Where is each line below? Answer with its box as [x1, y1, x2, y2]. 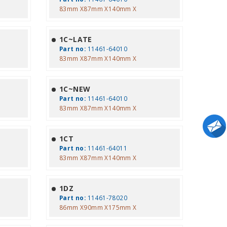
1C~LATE [59, 34, 92, 44]
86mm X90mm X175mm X [59, 203, 137, 211]
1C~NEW [59, 84, 91, 94]
